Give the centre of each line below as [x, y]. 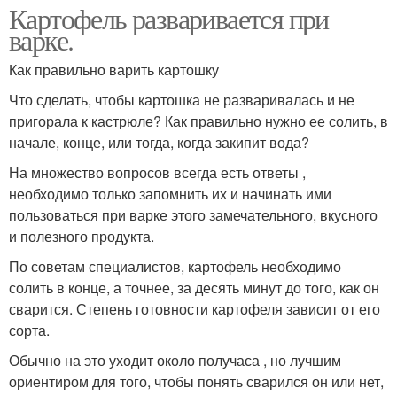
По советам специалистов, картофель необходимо [175, 267]
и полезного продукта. [82, 237]
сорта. [29, 331]
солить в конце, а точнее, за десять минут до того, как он [194, 288]
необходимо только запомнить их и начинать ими [170, 194]
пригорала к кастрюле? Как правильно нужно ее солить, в [198, 121]
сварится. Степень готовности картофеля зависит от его [195, 309]
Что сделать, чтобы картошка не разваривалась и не [182, 100]
